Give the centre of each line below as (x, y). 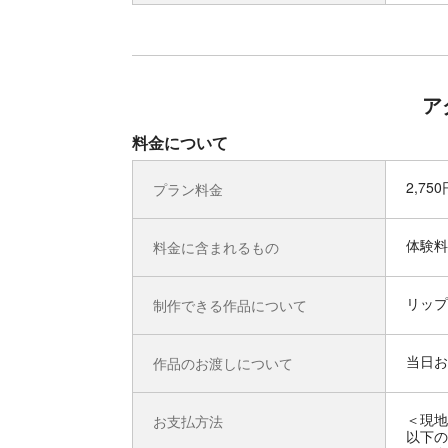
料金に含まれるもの (216, 247)
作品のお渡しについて (223, 363)
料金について (180, 142)
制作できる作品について (230, 305)
